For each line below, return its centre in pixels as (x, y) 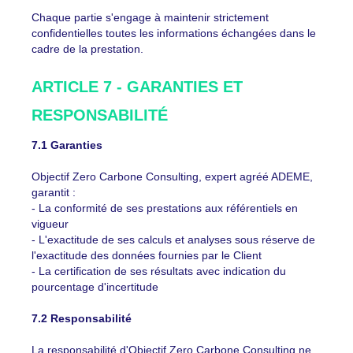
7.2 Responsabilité (82, 318)
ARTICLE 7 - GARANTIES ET (137, 87)
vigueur (50, 224)
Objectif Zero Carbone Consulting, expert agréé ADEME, (172, 176)
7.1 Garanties (67, 145)
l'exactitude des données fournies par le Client (147, 255)
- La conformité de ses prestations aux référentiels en (165, 208)
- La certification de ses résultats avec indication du (159, 271)
